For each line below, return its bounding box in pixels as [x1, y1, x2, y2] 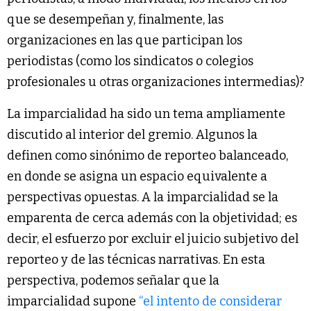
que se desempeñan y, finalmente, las [7, 12, 224, 28]
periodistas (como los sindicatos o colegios [7, 53, 253, 69]
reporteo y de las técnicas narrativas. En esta [7, 252, 265, 268]
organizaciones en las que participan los [7, 33, 242, 49]
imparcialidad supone [7, 294, 139, 310]
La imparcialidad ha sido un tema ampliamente [7, 106, 285, 122]
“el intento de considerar [139, 294, 282, 310]
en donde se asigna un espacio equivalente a [7, 169, 267, 185]
